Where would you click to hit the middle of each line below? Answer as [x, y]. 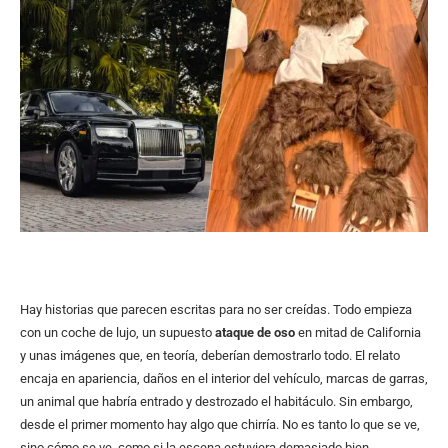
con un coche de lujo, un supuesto [117, 332]
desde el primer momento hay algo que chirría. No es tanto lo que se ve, [220, 424]
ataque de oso [256, 332]
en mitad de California [359, 332]
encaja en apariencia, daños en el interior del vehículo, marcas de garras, [224, 378]
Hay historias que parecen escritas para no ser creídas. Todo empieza [216, 309]
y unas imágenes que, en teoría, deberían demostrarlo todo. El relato [210, 355]
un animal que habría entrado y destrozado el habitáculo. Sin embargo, [216, 401]
